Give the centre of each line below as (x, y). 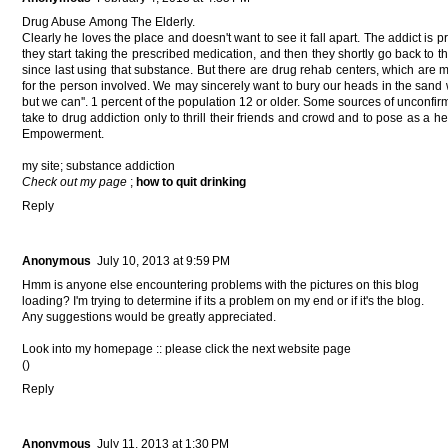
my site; (44, 165)
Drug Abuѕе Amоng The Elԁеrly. (108, 21)
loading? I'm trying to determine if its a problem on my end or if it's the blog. (223, 300)
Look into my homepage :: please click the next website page (186, 348)
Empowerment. (63, 133)
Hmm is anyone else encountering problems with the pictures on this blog (220, 284)
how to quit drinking (191, 181)
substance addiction (120, 165)
